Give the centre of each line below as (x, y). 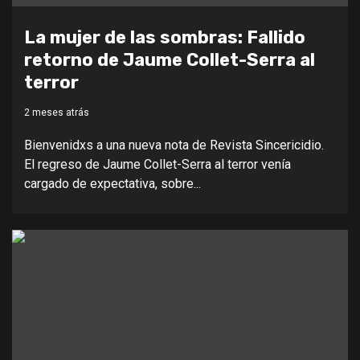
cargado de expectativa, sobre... (112, 183)
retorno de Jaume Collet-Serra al (170, 59)
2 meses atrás (57, 112)
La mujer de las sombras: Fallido (165, 37)
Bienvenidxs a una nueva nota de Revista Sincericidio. (174, 145)
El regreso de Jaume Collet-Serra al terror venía (157, 164)
